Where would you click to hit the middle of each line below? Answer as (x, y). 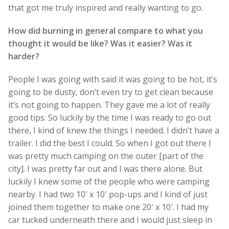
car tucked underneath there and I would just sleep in (110, 220)
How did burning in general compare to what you (106, 30)
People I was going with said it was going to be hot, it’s (113, 79)
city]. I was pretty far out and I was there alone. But (105, 168)
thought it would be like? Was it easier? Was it (100, 43)
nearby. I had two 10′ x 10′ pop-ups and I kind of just (108, 194)
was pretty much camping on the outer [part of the (106, 156)
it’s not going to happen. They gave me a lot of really (109, 105)
